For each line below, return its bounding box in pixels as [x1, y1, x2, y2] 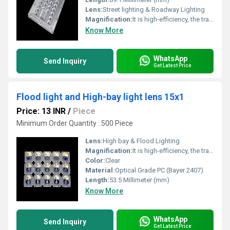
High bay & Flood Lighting [103, 137, 180, 145]
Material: [85, 166, 115, 174]
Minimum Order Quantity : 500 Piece [16, 119, 133, 127]
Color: [85, 157, 105, 164]
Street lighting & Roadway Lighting [103, 6, 205, 13]
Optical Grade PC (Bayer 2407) [115, 166, 203, 174]
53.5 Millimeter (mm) [109, 176, 169, 184]
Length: [85, 176, 109, 184]
